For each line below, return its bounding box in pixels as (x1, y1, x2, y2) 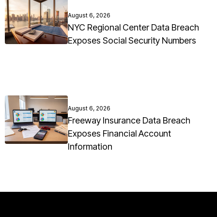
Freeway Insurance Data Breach (68, 115, 190, 126)
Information (68, 141, 112, 152)
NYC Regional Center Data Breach (68, 22, 199, 33)
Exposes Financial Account (68, 128, 171, 139)
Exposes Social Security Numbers (68, 35, 196, 46)
